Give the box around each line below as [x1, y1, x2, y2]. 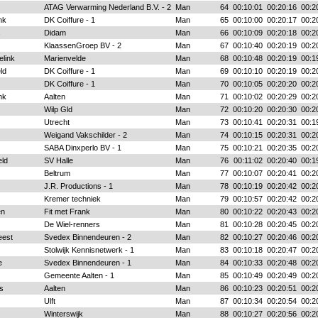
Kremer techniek [43, 194, 101, 203]
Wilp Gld [43, 105, 72, 114]
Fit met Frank [43, 207, 90, 216]
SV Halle [43, 156, 73, 165]
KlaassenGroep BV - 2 [43, 41, 121, 50]
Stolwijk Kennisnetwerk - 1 [43, 246, 134, 254]
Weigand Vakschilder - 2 [43, 131, 127, 139]
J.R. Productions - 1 [43, 182, 113, 190]
